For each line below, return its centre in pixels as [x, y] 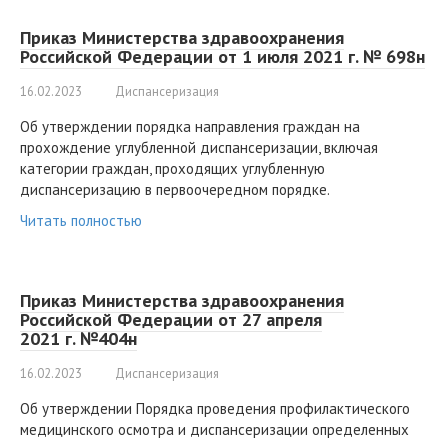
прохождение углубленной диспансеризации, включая [199, 148]
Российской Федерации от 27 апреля [171, 320]
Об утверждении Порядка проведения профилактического [215, 409]
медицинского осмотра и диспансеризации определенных [214, 430]
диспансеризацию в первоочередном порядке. [175, 190]
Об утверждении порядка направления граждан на [190, 127]
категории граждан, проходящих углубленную [172, 169]
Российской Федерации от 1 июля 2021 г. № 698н [222, 57]
